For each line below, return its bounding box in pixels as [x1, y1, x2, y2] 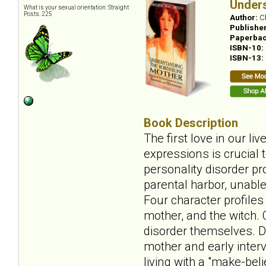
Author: [230, 12, 259, 22]
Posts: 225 [24, 10, 52, 17]
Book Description [144, 115, 238, 130]
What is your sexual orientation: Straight [24, 4, 129, 11]
